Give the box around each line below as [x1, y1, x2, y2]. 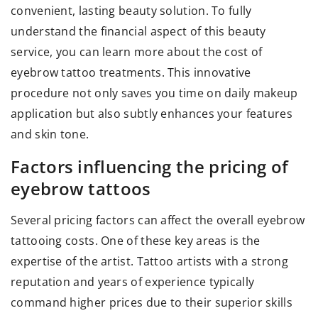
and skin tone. [11, 126, 89, 143]
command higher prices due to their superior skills [11, 295, 292, 311]
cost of [224, 44, 263, 60]
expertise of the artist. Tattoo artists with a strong [11, 253, 288, 270]
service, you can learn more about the [11, 44, 225, 60]
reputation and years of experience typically [11, 274, 255, 290]
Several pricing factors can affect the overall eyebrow [11, 212, 305, 229]
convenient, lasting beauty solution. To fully [11, 3, 252, 19]
